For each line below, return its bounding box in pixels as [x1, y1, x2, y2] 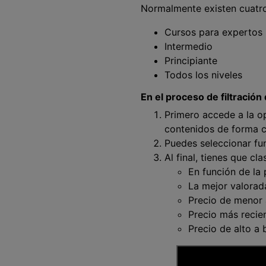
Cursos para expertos [164, 26, 262, 38]
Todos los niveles [164, 69, 242, 81]
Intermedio [164, 40, 213, 52]
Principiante [164, 55, 217, 66]
